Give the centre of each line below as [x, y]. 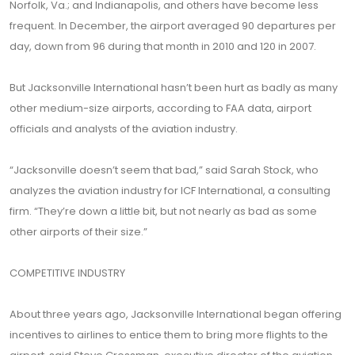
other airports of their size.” [78, 232]
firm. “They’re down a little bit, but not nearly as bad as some [163, 211]
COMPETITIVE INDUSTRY [67, 273]
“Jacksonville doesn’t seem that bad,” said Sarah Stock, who [164, 170]
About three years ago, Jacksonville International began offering [176, 314]
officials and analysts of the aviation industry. [124, 129]
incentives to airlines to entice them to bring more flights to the [169, 335]
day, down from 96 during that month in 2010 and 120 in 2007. [163, 46]
